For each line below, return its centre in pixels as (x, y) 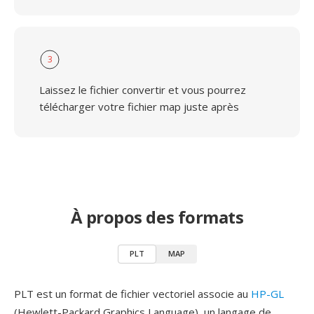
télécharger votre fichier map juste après (139, 107)
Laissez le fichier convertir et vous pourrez (143, 90)
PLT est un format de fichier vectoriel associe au (132, 294)
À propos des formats (157, 217)
